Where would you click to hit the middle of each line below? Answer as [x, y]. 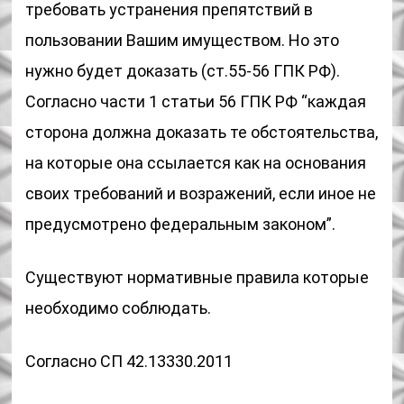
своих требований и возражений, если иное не [201, 193]
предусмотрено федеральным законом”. [181, 224]
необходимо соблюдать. [119, 308]
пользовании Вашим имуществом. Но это [183, 40]
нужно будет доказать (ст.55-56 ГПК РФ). [183, 71]
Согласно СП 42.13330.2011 [129, 361]
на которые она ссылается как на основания [196, 163]
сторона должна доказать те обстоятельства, [202, 132]
